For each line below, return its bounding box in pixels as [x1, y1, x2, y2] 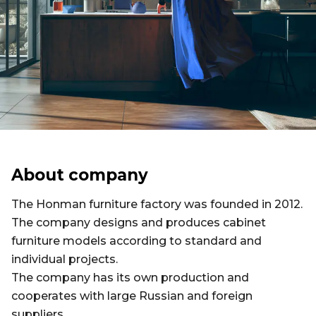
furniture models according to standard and [11, 234, 262, 248]
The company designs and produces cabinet [11, 216, 266, 230]
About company [11, 165, 148, 186]
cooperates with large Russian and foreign [11, 289, 253, 303]
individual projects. [11, 253, 118, 267]
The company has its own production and [11, 271, 249, 285]
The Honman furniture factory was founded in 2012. [11, 197, 303, 212]
